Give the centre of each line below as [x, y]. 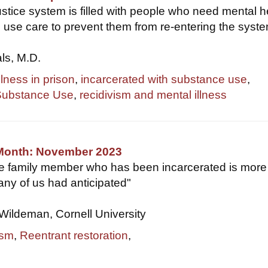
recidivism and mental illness [153, 95]
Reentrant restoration [74, 235]
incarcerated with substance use [164, 80]
